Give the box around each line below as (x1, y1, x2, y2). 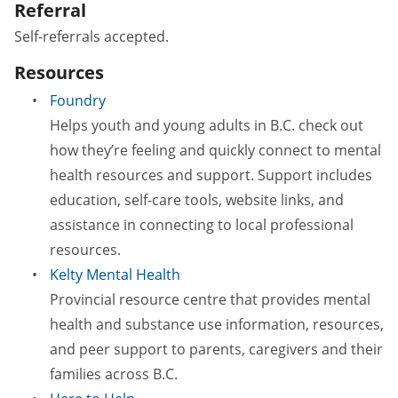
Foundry (50, 90, 106, 110)
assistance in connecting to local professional (50, 214, 354, 235)
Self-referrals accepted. (14, 26, 169, 46)
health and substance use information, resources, (50, 314, 384, 334)
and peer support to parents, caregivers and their (50, 338, 383, 359)
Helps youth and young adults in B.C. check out (50, 115, 363, 135)
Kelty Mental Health (50, 264, 180, 284)
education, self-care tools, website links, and (50, 189, 344, 210)
